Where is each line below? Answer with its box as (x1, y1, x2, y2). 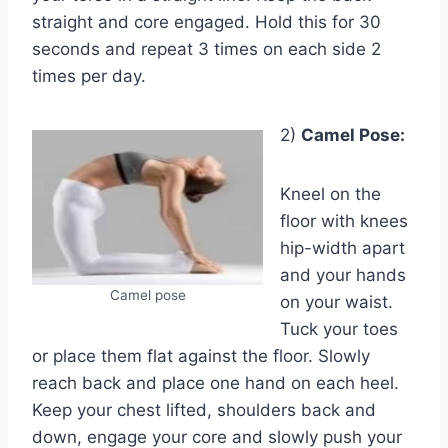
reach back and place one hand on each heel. (32, 372, 399, 393)
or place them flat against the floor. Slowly (32, 345, 370, 366)
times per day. (32, 65, 146, 86)
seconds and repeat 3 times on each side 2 (32, 38, 381, 59)
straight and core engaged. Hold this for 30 (32, 11, 381, 32)
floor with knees (280, 210, 408, 231)
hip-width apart (280, 237, 405, 258)
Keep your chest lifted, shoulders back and (32, 399, 376, 420)
